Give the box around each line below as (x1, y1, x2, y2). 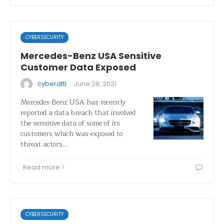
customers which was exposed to (20, 128, 122, 139)
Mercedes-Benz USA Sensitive (20, 49, 161, 62)
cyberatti (37, 79, 66, 88)
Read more (23, 162, 60, 172)
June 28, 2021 (74, 79, 116, 88)
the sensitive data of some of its (20, 117, 120, 129)
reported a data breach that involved (20, 107, 135, 118)
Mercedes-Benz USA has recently (20, 96, 125, 108)
